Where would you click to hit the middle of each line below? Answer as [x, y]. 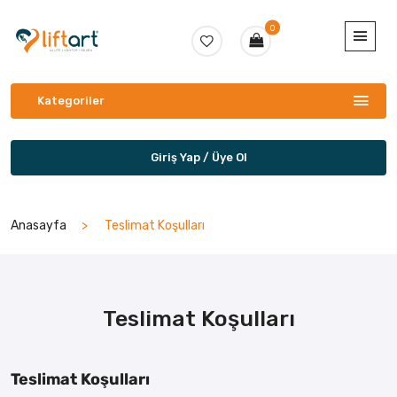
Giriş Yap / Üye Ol [198, 157]
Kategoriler [71, 100]
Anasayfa [39, 225]
